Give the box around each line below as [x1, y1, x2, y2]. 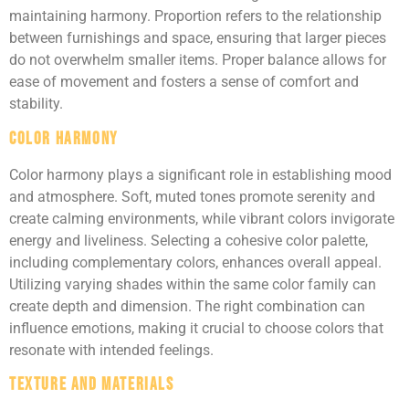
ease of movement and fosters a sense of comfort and [9, 73, 359, 91]
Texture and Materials [9, 374, 174, 396]
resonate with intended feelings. [9, 341, 214, 359]
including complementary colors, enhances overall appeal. [9, 253, 382, 271]
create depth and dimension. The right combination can [9, 297, 365, 315]
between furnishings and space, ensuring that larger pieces [9, 29, 386, 47]
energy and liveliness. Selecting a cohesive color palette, [9, 231, 368, 249]
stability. [9, 95, 63, 113]
